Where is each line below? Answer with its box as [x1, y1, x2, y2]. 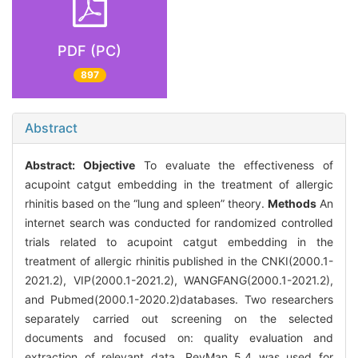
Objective [82, 158, 135, 173]
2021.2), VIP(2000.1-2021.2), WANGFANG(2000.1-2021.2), [25, 273, 333, 288]
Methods [268, 197, 316, 211]
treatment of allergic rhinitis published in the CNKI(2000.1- [25, 254, 333, 268]
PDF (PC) [58, 42, 121, 59]
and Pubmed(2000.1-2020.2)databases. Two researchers [25, 292, 333, 307]
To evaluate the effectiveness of [134, 158, 334, 173]
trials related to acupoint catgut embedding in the [25, 235, 333, 249]
